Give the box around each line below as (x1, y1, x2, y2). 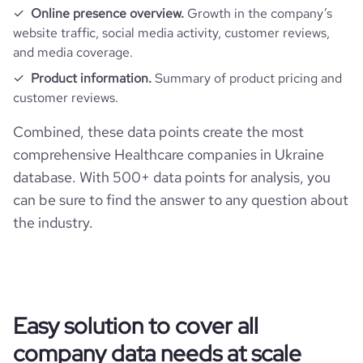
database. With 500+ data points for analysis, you (13, 168, 331, 186)
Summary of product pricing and (152, 70, 342, 87)
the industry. (13, 213, 93, 232)
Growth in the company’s (184, 5, 332, 22)
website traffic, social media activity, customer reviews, (13, 24, 330, 41)
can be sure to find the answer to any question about (13, 190, 348, 209)
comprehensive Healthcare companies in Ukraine (13, 145, 324, 164)
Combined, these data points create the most (13, 122, 304, 141)
